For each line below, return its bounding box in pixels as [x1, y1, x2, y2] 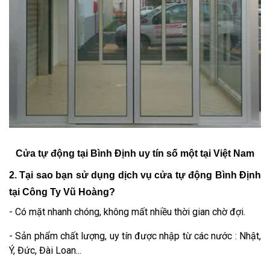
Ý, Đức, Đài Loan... [9, 245, 81, 257]
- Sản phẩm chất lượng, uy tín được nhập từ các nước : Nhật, [9, 230, 261, 242]
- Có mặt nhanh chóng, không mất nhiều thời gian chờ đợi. [9, 206, 245, 218]
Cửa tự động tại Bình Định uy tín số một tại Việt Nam [16, 148, 254, 159]
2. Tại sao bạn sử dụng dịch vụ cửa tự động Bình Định [9, 170, 261, 181]
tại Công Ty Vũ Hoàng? [9, 187, 115, 198]
